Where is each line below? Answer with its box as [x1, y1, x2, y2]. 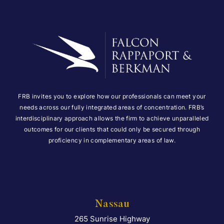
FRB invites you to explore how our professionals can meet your [18, 92, 206, 100]
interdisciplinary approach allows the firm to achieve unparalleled [15, 114, 209, 122]
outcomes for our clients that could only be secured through [23, 125, 200, 133]
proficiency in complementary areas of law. [48, 136, 176, 144]
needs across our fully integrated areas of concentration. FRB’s [19, 103, 204, 111]
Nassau [94, 199, 129, 210]
